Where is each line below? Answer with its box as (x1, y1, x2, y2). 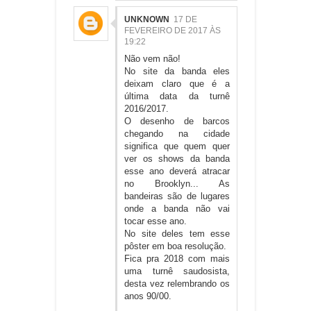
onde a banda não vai (124, 203, 230, 214)
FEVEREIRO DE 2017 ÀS (124, 25, 221, 35)
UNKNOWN (124, 14, 169, 24)
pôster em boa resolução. (124, 240, 226, 251)
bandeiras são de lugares (124, 190, 230, 201)
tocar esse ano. (124, 215, 187, 226)
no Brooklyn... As (124, 178, 230, 189)
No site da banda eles (124, 65, 230, 76)
